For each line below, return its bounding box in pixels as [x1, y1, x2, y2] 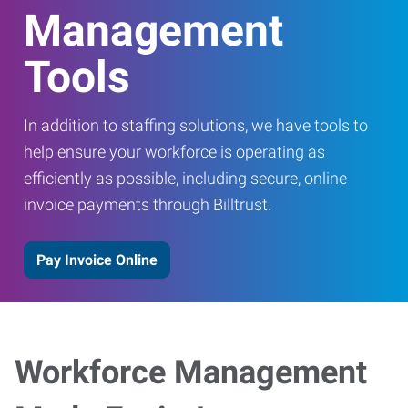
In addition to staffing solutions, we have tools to [24, 116, 368, 135]
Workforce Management [15, 353, 367, 392]
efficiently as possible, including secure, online [24, 168, 347, 188]
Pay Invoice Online [36, 250, 158, 269]
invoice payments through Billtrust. [24, 195, 271, 214]
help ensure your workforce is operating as [24, 142, 325, 161]
